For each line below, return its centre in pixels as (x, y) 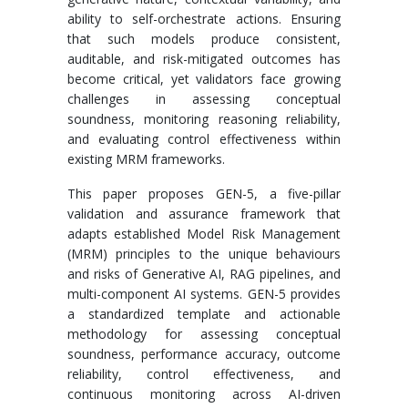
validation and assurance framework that (204, 214)
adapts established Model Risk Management (204, 234)
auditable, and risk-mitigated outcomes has (204, 59)
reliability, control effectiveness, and (204, 374)
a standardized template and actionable (204, 314)
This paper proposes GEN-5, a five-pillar (204, 194)
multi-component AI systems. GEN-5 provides (204, 294)
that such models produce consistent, (204, 39)
